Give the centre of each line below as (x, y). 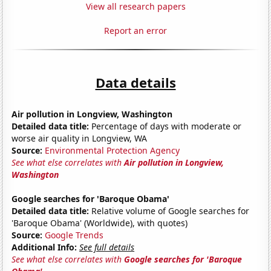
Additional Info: (44, 247)
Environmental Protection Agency (113, 150)
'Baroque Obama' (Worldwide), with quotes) (100, 223)
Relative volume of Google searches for (169, 211)
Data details (135, 82)
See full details (107, 247)
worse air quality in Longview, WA (80, 138)
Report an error (135, 30)
